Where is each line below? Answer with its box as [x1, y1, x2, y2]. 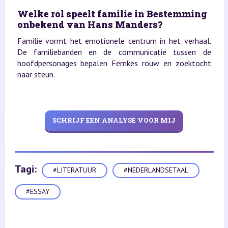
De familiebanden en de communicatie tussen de [17, 46, 211, 57]
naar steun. [17, 69, 55, 79]
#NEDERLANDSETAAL [123, 165, 188, 175]
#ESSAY [25, 187, 49, 196]
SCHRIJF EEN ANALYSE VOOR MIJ [52, 116, 176, 125]
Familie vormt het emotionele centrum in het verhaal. [17, 35, 211, 46]
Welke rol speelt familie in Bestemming [17, 7, 207, 20]
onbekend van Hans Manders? [17, 18, 162, 31]
